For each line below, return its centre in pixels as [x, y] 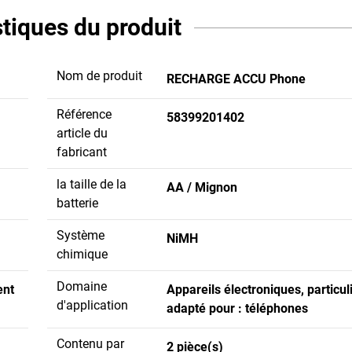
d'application [92, 305]
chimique [82, 254]
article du [82, 133]
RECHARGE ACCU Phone [236, 79]
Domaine [82, 286]
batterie [77, 203]
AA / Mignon [202, 187]
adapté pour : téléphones [237, 308]
